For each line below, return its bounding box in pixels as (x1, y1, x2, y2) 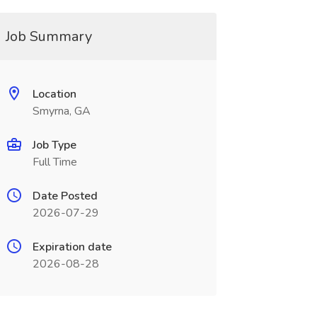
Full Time (32, 154, 77, 170)
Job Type (32, 137, 76, 153)
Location (32, 86, 76, 102)
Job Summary (5, 27, 92, 46)
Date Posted (32, 188, 98, 204)
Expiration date (32, 239, 112, 255)
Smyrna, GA (32, 103, 91, 119)
